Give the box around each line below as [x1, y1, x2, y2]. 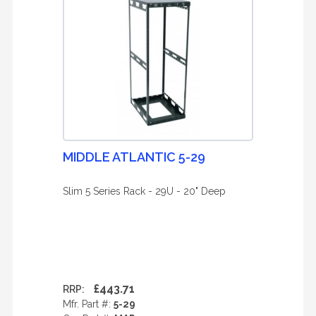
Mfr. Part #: [63, 298, 114, 310]
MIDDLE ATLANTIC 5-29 [63, 150, 205, 164]
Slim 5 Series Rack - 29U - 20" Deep [63, 186, 226, 197]
